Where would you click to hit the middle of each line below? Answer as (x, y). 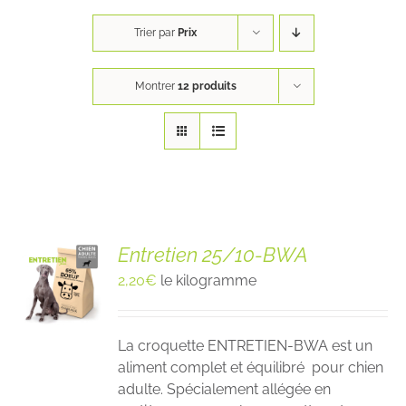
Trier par (155, 33)
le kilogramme (209, 281)
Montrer (156, 87)
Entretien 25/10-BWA (213, 255)
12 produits (207, 87)
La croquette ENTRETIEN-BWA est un (246, 346)
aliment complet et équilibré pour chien (251, 368)
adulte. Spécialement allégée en (225, 390)
